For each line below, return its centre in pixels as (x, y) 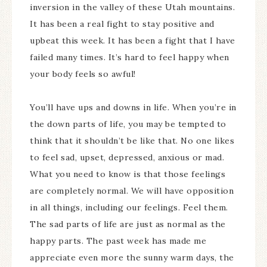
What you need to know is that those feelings (128, 174)
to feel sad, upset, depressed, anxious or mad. (127, 157)
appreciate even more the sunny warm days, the (132, 257)
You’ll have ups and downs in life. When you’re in (133, 107)
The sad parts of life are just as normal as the (128, 224)
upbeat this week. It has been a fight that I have (133, 41)
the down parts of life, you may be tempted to (128, 124)
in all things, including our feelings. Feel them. (129, 207)
